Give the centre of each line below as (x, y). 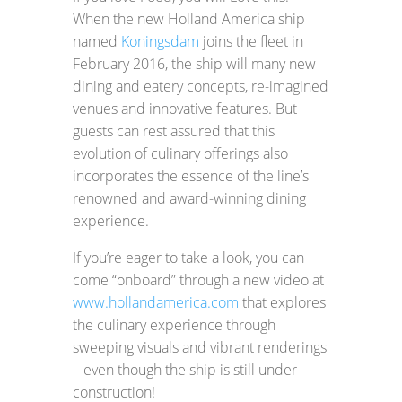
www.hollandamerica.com (155, 302)
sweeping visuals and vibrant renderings (199, 347)
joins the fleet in (251, 41)
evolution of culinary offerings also (180, 153)
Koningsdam (160, 41)
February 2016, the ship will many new (194, 64)
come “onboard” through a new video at (198, 280)
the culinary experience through (174, 325)
